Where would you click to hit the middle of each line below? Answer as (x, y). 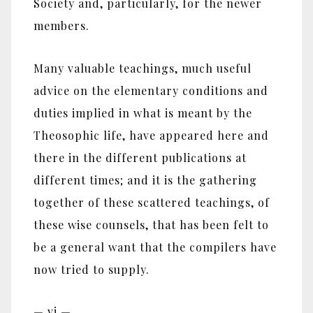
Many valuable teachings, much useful (143, 68)
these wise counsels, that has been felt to (151, 224)
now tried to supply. (92, 269)
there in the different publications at (140, 157)
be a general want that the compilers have (155, 247)
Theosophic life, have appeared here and (151, 135)
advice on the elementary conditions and (151, 90)
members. (61, 25)
